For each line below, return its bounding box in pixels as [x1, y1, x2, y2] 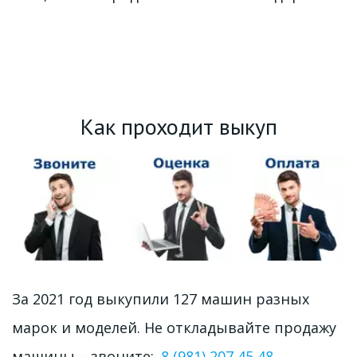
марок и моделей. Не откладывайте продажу [12, 318, 336, 338]
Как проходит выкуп [80, 111, 277, 141]
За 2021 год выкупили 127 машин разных [11, 289, 309, 309]
